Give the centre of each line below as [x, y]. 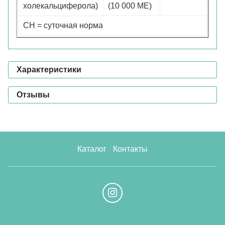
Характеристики [49, 69]
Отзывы [33, 94]
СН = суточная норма [63, 25]
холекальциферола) [61, 6]
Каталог [92, 149]
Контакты [130, 149]
